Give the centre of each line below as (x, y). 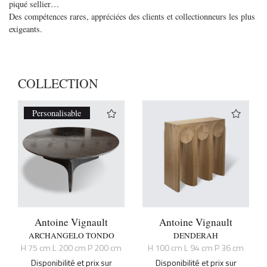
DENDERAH (196, 236)
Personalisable (57, 113)
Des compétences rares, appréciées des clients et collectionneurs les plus (132, 16)
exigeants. (26, 29)
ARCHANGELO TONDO (71, 236)
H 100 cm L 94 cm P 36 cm (196, 248)
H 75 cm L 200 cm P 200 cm (71, 248)
